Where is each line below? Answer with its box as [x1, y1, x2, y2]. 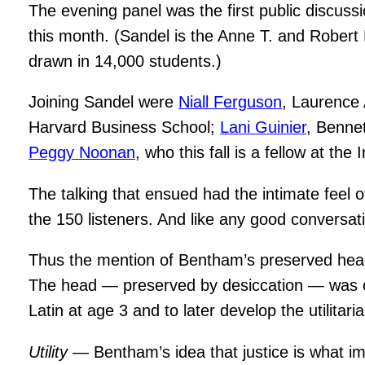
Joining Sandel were [29, 93, 179, 112]
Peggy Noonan [29, 143, 136, 162]
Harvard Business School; [29, 118, 221, 137]
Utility [29, 342, 68, 361]
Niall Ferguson [178, 93, 283, 112]
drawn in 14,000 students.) [29, 51, 222, 70]
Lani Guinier [220, 118, 307, 137]
